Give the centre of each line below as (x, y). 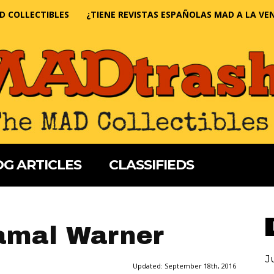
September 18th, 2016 (200, 266)
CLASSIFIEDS (151, 165)
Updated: (149, 266)
